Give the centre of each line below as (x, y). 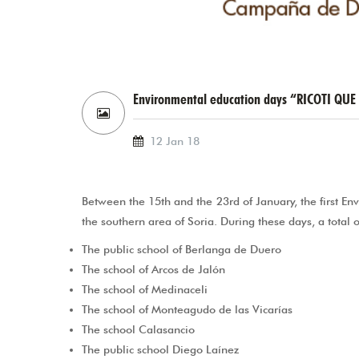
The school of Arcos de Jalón (153, 269)
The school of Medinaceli (145, 289)
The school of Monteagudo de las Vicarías (187, 309)
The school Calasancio (138, 329)
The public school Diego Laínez (160, 349)
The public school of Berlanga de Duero (182, 249)
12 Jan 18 (173, 141)
